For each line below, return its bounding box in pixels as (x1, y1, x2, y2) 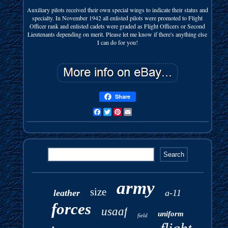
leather (53, 187, 80, 198)
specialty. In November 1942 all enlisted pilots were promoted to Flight (32, 13, 203, 22)
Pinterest (121, 107, 142, 116)
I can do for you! (97, 38, 138, 46)
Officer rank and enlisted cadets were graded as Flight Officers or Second (30, 21, 206, 30)
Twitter (111, 107, 128, 116)
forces (51, 199, 91, 218)
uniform (157, 209, 184, 218)
